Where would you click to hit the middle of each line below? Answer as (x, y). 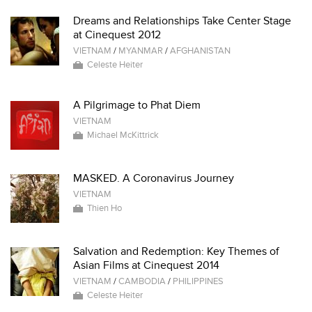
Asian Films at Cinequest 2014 (146, 265)
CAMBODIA (142, 281)
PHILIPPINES (198, 281)
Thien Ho (104, 208)
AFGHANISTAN (200, 51)
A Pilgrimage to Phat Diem (137, 105)
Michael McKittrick (123, 135)
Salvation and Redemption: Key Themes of (176, 251)
